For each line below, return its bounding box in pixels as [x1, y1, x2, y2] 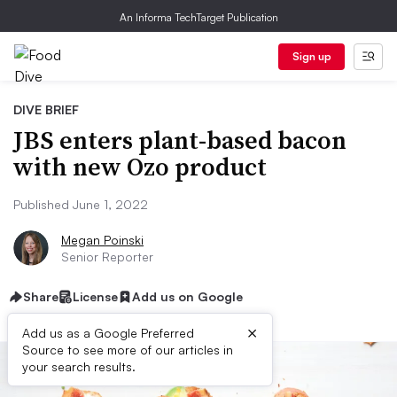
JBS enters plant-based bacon [13, 123, 346, 157]
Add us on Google [132, 289, 243, 304]
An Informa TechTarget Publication [119, 11, 278, 24]
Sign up [292, 50, 331, 63]
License [73, 289, 118, 304]
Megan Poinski [61, 232, 144, 247]
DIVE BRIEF [13, 102, 79, 117]
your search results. [22, 359, 136, 374]
